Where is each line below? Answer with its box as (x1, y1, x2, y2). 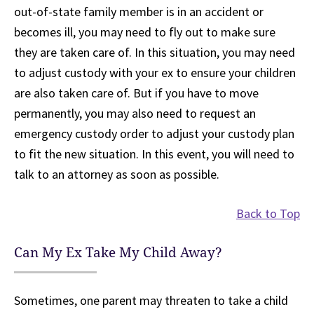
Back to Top (236, 205, 300, 221)
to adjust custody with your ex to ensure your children (14, 64, 296, 81)
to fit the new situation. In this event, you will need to (14, 146, 294, 162)
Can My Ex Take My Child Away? (14, 245, 222, 261)
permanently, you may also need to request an (14, 105, 256, 121)
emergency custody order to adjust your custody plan (14, 125, 294, 142)
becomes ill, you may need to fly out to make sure (14, 24, 275, 40)
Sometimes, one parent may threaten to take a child (14, 292, 288, 308)
